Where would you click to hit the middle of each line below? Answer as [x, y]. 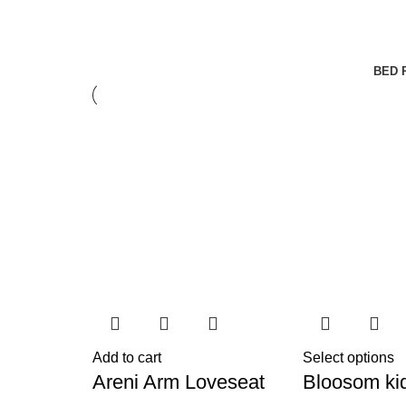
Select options [348, 358]
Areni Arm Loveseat [179, 382]
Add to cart [127, 358]
